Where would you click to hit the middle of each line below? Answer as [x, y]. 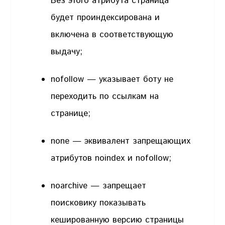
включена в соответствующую [112, 34]
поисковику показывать [98, 203]
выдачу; [67, 51]
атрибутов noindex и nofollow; [111, 158]
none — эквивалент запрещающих [121, 141]
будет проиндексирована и [105, 17]
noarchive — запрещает [99, 186]
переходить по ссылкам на [105, 96]
